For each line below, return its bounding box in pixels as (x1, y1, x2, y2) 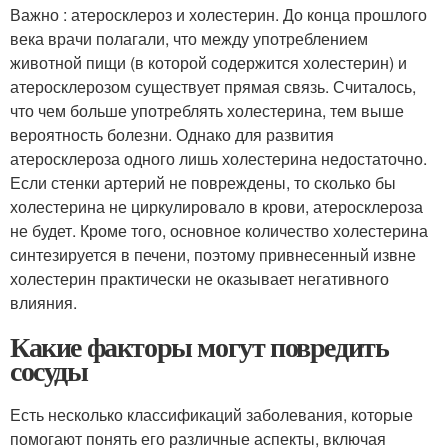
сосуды (10, 349, 88, 391)
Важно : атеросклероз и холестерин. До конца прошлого (10, 2, 427, 26)
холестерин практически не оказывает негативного (10, 266, 389, 290)
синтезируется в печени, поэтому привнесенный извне (10, 242, 416, 266)
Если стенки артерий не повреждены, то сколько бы (10, 170, 396, 194)
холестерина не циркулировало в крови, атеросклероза (10, 194, 423, 218)
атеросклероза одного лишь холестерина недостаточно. (10, 146, 427, 170)
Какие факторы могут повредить (10, 325, 389, 367)
